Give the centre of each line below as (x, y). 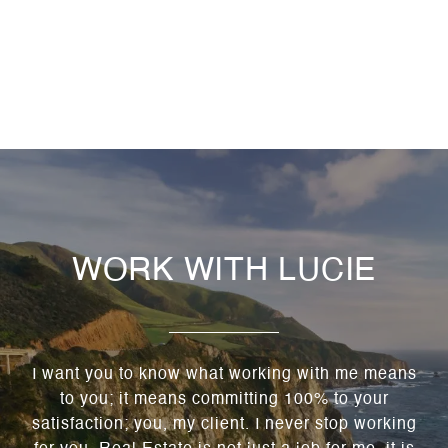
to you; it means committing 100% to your (224, 400)
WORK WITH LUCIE (224, 271)
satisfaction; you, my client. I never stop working (224, 425)
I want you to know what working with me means (224, 375)
